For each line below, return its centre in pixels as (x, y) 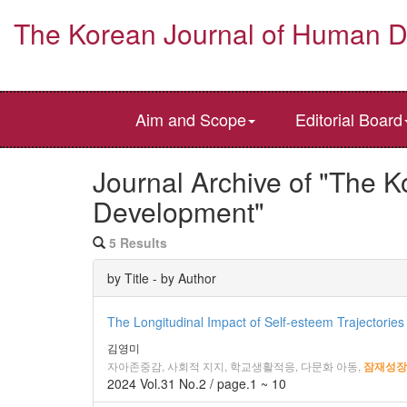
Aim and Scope (191, 119)
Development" (179, 211)
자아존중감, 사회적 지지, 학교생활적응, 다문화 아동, (234, 366)
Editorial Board (349, 119)
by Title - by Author (162, 278)
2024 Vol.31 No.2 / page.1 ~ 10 (197, 383)
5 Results (138, 243)
